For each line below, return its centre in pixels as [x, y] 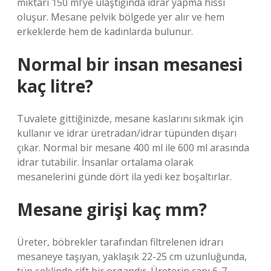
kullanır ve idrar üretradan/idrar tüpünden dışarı [127, 133]
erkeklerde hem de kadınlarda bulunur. [105, 31]
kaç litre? [55, 86]
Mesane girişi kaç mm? [112, 209]
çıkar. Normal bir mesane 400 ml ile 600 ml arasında [133, 148]
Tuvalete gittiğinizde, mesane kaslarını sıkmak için [130, 119]
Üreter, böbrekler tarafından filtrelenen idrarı [120, 242]
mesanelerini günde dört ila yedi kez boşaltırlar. [124, 177]
